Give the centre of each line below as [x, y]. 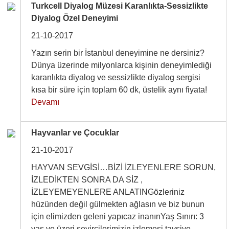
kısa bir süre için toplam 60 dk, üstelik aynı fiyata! [121, 90]
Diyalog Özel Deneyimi [75, 18]
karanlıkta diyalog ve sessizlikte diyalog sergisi [116, 77]
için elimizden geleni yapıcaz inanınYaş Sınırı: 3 [118, 216]
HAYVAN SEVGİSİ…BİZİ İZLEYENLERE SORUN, [124, 167]
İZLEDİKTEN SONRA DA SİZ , [87, 180]
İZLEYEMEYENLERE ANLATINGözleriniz [108, 192]
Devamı [45, 102]
